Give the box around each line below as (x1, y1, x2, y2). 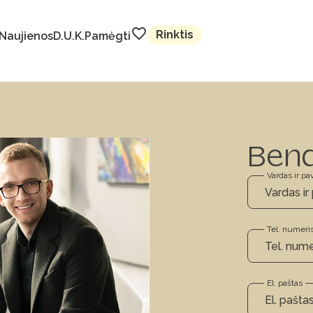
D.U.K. (52, 29, 85, 43)
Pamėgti (84, 29, 131, 43)
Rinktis (155, 28, 194, 41)
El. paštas (267, 278, 303, 288)
